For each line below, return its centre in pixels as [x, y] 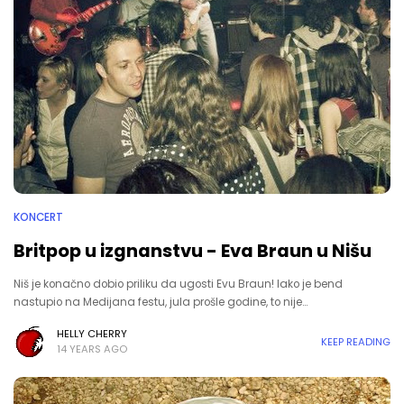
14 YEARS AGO [92, 349]
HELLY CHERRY [92, 334]
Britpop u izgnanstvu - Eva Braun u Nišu [193, 251]
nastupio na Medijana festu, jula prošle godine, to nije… [161, 302]
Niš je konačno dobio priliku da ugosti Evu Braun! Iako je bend [178, 284]
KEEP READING [356, 341]
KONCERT [38, 217]
